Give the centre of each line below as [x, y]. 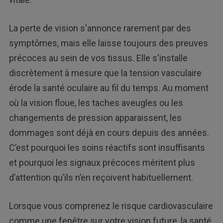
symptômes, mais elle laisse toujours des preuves [108, 43]
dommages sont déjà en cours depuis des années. [109, 133]
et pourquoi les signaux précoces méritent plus [102, 163]
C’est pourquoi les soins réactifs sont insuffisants [107, 148]
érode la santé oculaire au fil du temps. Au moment [109, 88]
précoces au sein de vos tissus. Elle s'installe [98, 58]
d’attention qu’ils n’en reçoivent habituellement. [101, 178]
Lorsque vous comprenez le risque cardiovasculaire [111, 206]
